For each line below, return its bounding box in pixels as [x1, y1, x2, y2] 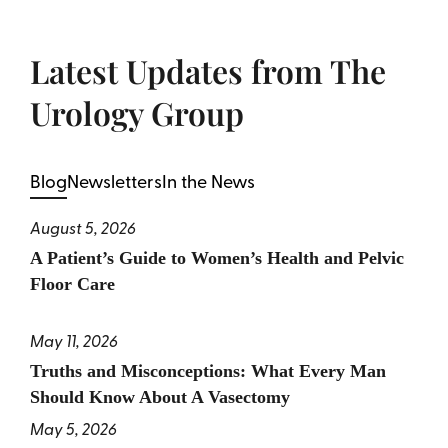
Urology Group [29, 91, 244, 135]
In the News [161, 168, 255, 194]
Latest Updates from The [29, 49, 386, 93]
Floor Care [29, 274, 115, 295]
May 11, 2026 [29, 329, 118, 352]
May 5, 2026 [29, 417, 117, 440]
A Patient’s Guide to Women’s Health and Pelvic [29, 248, 404, 269]
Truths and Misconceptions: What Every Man [29, 361, 386, 382]
